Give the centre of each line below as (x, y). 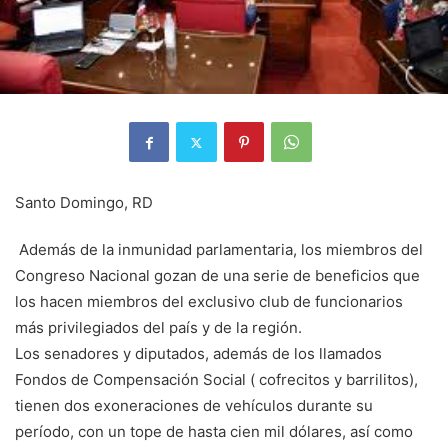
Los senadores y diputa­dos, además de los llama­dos (198, 354)
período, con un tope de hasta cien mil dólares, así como (214, 432)
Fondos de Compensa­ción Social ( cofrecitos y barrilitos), (216, 380)
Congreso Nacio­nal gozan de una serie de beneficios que (217, 276)
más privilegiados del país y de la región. (158, 328)
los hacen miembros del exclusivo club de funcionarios (209, 302)
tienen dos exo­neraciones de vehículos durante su (194, 406)
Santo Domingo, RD (84, 203)
